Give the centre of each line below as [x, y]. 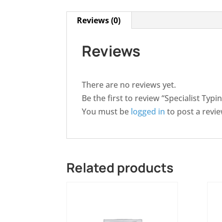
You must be [107, 111]
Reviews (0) [99, 20]
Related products [120, 167]
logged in [148, 111]
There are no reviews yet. [129, 84]
